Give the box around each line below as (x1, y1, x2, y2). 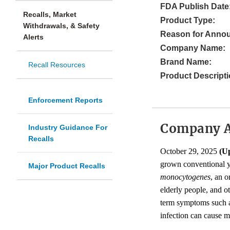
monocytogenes (160, 172, 210, 182)
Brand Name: (160, 57, 212, 67)
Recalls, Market (23, 10, 76, 19)
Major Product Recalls (28, 162, 105, 170)
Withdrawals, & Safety (23, 22, 100, 30)
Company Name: (160, 44, 225, 53)
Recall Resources (28, 61, 85, 69)
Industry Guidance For (28, 123, 107, 132)
